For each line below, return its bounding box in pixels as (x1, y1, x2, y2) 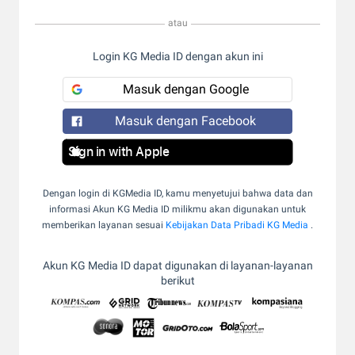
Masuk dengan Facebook (115, 113, 256, 128)
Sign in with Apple (67, 143, 170, 159)
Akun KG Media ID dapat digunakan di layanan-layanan (42, 259, 313, 272)
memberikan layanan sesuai (42, 219, 163, 231)
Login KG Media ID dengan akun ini (92, 50, 263, 63)
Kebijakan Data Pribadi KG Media (166, 219, 308, 231)
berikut (160, 274, 195, 287)
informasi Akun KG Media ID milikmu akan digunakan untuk (49, 204, 306, 215)
